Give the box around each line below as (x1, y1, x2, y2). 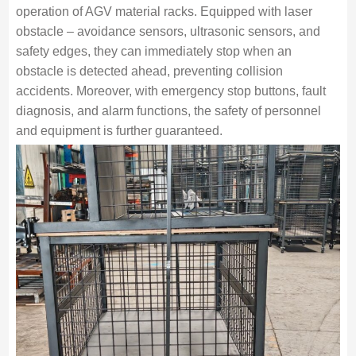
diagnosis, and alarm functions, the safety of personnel (15, 103, 321, 118)
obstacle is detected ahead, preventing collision (15, 64, 283, 78)
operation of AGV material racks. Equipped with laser (15, 4, 312, 18)
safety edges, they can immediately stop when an (15, 44, 292, 58)
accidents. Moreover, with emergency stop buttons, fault (15, 83, 326, 98)
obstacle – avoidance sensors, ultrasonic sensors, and (15, 24, 320, 38)
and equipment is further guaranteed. (15, 123, 222, 137)
